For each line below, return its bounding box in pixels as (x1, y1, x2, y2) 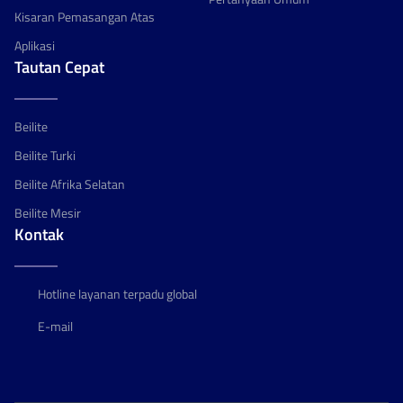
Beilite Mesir (14, 203, 81, 222)
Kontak (14, 222, 64, 246)
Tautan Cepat (14, 55, 104, 79)
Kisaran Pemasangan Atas (14, 7, 155, 26)
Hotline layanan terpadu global (37, 284, 197, 303)
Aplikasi (14, 36, 55, 55)
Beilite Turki (14, 146, 76, 165)
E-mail (37, 317, 73, 336)
